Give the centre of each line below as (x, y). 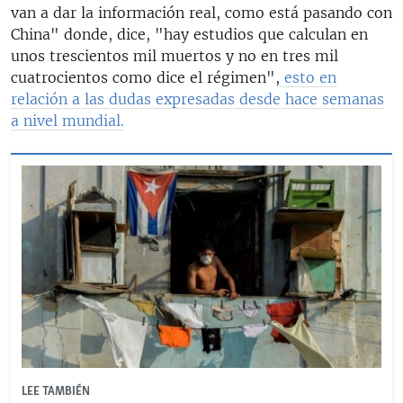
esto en (308, 77)
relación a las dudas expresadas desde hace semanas (197, 99)
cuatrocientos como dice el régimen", (145, 77)
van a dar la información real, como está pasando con (201, 12)
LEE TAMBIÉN (56, 391)
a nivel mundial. (67, 120)
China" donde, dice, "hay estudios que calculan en (189, 34)
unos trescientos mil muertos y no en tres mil (175, 55)
